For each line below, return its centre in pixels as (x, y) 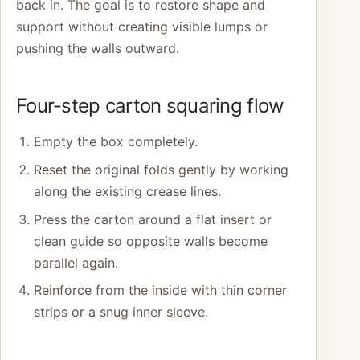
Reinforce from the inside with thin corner (160, 290)
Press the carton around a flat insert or (152, 219)
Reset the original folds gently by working (161, 170)
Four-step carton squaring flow (150, 106)
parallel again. (76, 262)
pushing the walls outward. (98, 48)
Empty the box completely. (115, 142)
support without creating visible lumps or (142, 26)
